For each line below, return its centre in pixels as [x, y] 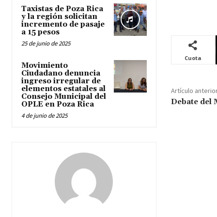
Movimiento [45, 65]
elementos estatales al [63, 89]
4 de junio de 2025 [44, 115]
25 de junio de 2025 [46, 43]
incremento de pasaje [63, 24]
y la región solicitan [59, 16]
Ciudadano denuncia [61, 73]
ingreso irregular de [61, 81]
